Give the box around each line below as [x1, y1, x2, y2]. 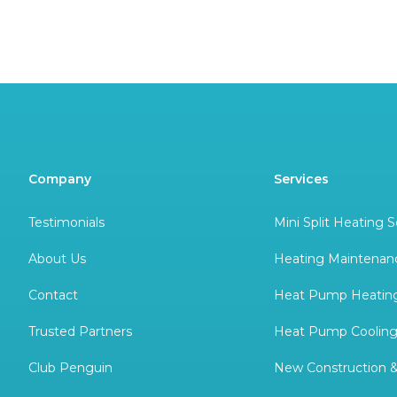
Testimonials [28, 214, 105, 231]
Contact [28, 287, 78, 304]
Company [28, 171, 91, 188]
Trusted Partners [28, 323, 132, 340]
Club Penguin [28, 360, 113, 377]
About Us [28, 251, 86, 268]
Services [274, 171, 330, 188]
